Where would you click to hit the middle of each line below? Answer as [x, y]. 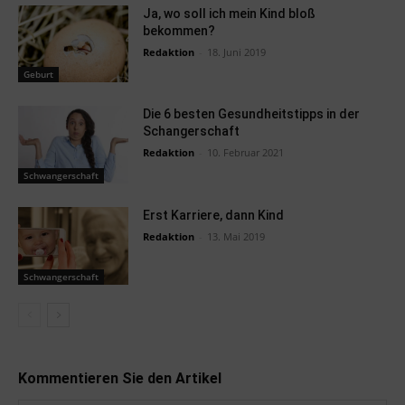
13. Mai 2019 [236, 237]
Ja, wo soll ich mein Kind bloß [230, 13]
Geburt [38, 75]
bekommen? [179, 30]
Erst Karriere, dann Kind [214, 216]
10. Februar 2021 [246, 153]
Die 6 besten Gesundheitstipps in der [252, 114]
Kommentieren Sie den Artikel [120, 378]
